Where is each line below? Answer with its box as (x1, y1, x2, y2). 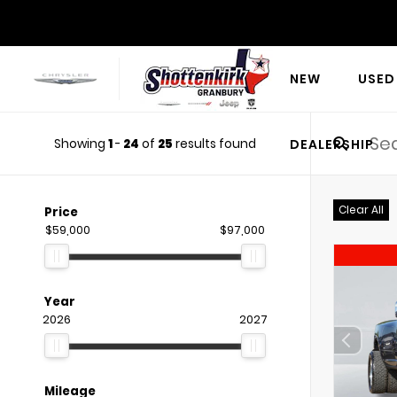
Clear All (339, 202, 384, 217)
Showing (54, 135, 108, 152)
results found (173, 135, 256, 152)
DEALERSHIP (289, 136, 374, 153)
